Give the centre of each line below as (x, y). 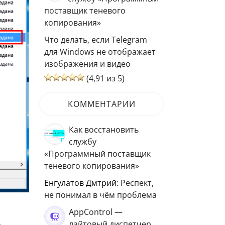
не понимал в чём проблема (100, 195)
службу (83, 142)
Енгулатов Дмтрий (83, 183)
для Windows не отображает (100, 52)
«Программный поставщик (97, 154)
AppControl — (96, 212)
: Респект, (135, 183)
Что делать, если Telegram (96, 40)
